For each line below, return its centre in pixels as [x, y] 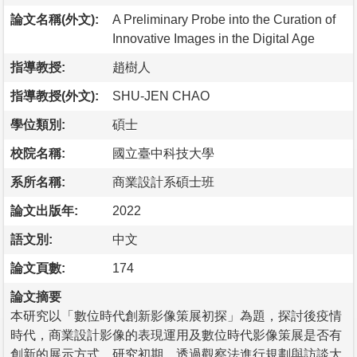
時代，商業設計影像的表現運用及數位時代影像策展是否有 [176, 335]
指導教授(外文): [55, 96]
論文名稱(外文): [55, 19]
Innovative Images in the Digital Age [214, 38]
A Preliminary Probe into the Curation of [224, 19]
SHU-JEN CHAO [161, 96]
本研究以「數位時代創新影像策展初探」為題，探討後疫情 [176, 316]
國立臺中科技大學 [163, 153]
